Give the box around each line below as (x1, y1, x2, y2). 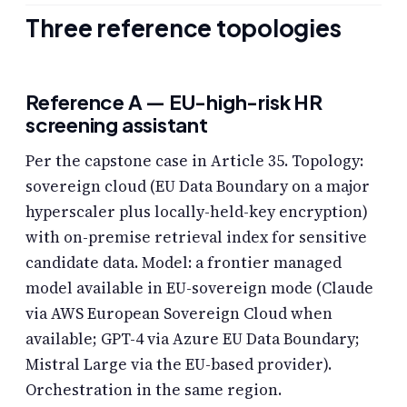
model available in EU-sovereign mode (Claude (25, 277, 373, 300)
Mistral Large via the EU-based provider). (25, 353, 332, 376)
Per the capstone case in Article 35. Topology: (25, 150, 363, 173)
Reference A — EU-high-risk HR (25, 89, 323, 115)
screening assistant (25, 112, 208, 138)
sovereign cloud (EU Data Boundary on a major (25, 175, 370, 198)
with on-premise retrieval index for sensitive (25, 226, 367, 249)
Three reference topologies (25, 13, 342, 44)
